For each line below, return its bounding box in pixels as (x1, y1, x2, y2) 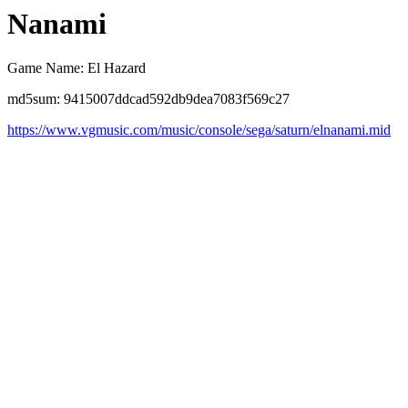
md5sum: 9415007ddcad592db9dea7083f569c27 (7, 91, 290, 107)
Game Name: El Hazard (7, 60, 146, 76)
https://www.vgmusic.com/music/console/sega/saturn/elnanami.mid (7, 122, 391, 138)
